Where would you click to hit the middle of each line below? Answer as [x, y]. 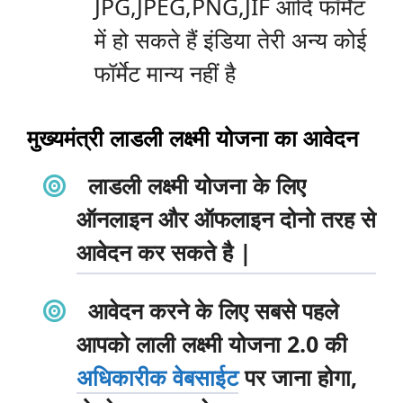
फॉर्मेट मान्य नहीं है [165, 73]
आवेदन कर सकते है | [164, 251]
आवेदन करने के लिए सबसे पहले [213, 310]
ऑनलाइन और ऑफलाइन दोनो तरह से [226, 218]
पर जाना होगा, [298, 376]
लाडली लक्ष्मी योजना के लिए [197, 185]
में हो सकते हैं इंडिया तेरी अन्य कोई [231, 40]
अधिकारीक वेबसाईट [157, 376]
